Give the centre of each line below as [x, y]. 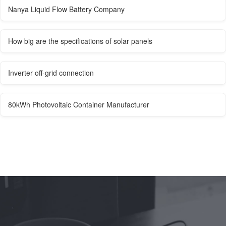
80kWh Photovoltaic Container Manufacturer [79, 104]
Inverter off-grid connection [51, 73]
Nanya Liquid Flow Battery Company [66, 9]
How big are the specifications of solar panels [80, 41]
